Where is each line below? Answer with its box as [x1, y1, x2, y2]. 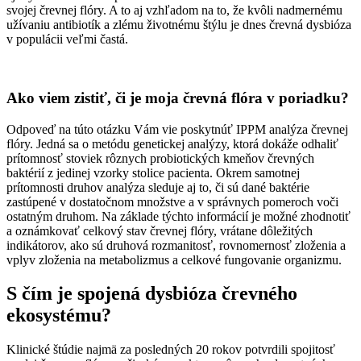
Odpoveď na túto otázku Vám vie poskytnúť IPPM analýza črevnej [6, 122, 348, 136]
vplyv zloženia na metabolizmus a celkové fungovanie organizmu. [6, 252, 342, 267]
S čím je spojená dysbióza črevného [6, 283, 297, 305]
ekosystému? [6, 305, 111, 326]
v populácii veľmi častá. [6, 32, 128, 47]
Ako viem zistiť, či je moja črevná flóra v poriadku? [6, 89, 349, 106]
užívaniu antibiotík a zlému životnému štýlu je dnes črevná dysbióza [6, 18, 351, 32]
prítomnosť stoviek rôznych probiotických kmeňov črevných [6, 151, 314, 165]
